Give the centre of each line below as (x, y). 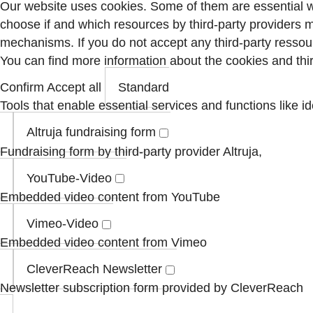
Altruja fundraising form (91, 132)
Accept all (74, 88)
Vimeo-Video (63, 223)
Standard (144, 88)
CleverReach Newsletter (94, 269)
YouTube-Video (69, 178)
